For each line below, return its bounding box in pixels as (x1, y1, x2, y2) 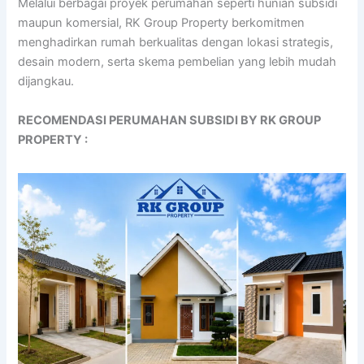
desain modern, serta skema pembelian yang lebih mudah (18, 54, 337, 70)
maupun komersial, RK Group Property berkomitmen (18, 15, 305, 31)
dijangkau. (18, 74, 75, 89)
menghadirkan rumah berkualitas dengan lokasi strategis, (18, 35, 334, 50)
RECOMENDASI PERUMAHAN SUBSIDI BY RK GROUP (18, 112, 322, 128)
